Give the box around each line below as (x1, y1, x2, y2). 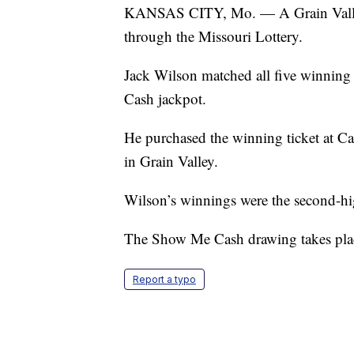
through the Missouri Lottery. (124, 26, 303, 47)
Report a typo (133, 273, 196, 286)
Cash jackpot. (124, 88, 206, 109)
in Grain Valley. (124, 151, 218, 171)
